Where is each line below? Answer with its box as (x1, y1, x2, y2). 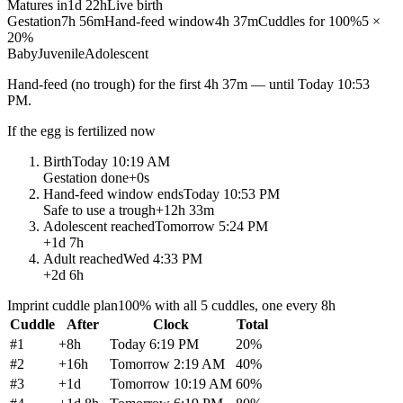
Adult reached (43, 251, 123, 267)
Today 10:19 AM (72, 154, 170, 170)
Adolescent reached (43, 219, 155, 235)
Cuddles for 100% (258, 13, 362, 30)
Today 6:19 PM (110, 336, 199, 353)
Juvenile (38, 46, 85, 62)
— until (251, 76, 294, 93)
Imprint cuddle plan (7, 298, 118, 314)
